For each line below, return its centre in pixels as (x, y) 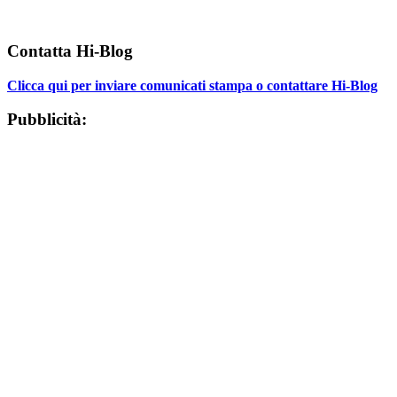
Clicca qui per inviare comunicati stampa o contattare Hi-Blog (192, 85)
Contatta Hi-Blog (70, 51)
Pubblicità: (47, 120)
